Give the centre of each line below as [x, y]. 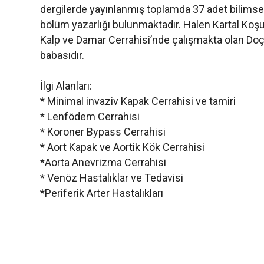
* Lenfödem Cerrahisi [90, 116]
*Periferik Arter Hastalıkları [101, 193]
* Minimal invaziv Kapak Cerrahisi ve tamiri [138, 101]
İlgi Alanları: [66, 86]
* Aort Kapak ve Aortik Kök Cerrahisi [122, 147]
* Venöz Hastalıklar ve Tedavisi [111, 178]
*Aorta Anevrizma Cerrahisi [103, 162]
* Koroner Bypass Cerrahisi [103, 132]
